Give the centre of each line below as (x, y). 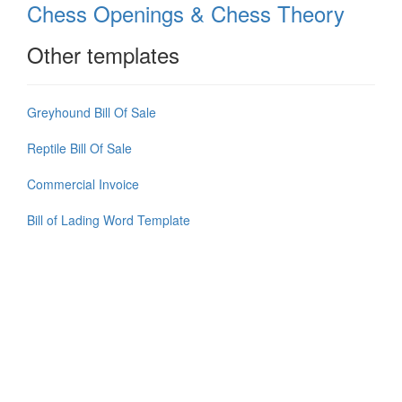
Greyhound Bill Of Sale (92, 113)
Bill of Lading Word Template (109, 220)
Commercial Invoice (83, 184)
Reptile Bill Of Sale (79, 149)
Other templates (103, 55)
